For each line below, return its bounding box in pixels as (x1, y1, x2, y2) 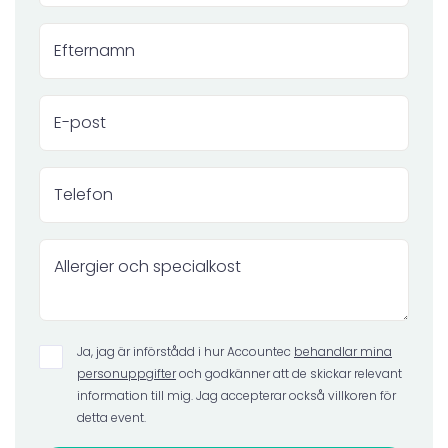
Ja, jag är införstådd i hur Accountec (77, 342, 294, 360)
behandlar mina (294, 342, 392, 360)
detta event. (77, 408, 146, 426)
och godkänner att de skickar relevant (176, 364, 402, 382)
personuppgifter (77, 364, 176, 382)
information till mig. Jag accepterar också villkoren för (77, 386, 396, 404)
